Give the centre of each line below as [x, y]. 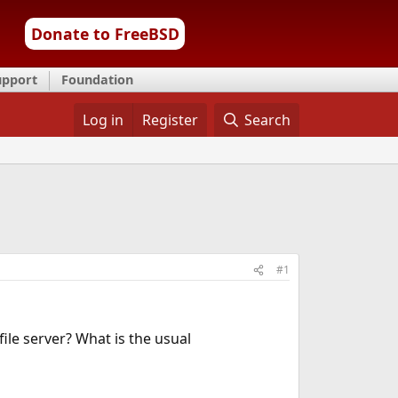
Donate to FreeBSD [105, 34]
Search [268, 120]
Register [170, 120]
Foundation [97, 80]
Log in [103, 120]
